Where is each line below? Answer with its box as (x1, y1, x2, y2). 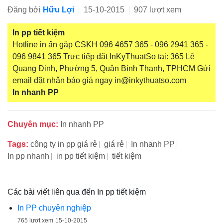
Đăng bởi (7, 5, 43, 14)
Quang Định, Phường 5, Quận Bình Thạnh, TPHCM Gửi (12, 64, 211, 73)
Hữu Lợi (43, 5, 74, 14)
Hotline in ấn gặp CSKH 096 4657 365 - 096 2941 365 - (12, 40, 208, 49)
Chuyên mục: (7, 120, 58, 128)
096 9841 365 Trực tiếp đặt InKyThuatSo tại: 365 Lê (12, 52, 195, 61)
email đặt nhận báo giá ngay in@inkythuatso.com (12, 76, 186, 85)
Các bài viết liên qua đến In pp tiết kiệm (7, 188, 146, 196)
